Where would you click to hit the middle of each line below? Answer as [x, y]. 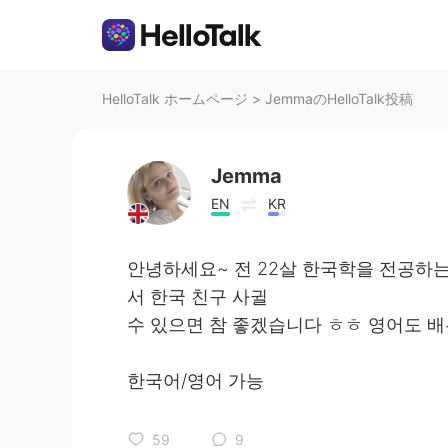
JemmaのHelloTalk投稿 [339, 98]
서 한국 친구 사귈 [197, 296]
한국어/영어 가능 [195, 380]
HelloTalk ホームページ [175, 98]
